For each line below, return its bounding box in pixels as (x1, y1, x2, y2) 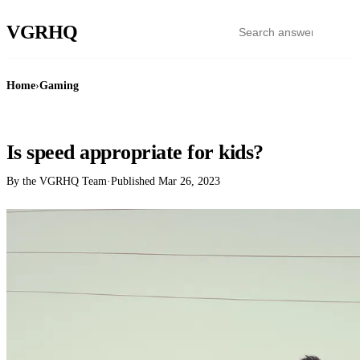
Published (111, 174, 158, 188)
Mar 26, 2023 (158, 174, 220, 188)
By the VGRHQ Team (6, 174, 107, 188)
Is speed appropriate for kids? (6, 140, 264, 164)
